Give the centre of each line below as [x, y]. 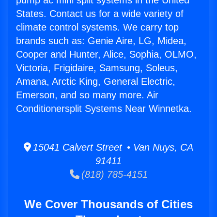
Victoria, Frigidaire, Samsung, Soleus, [97, 68]
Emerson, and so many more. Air [87, 95]
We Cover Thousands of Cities [108, 204]
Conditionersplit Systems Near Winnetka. [104, 109]
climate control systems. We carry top [97, 27]
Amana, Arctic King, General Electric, [96, 82]
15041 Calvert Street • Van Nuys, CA [112, 147]
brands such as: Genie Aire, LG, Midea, [101, 41]
